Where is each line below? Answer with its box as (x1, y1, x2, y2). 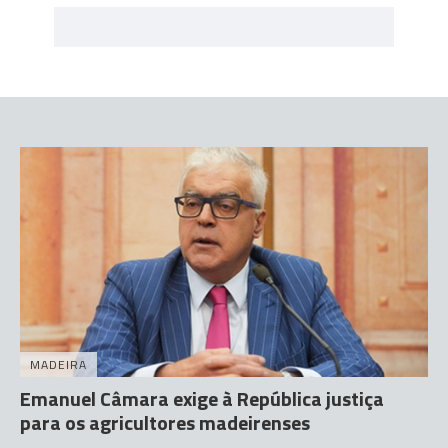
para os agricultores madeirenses (20, 406, 310, 438)
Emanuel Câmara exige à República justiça (20, 382, 384, 414)
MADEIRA (30, 354, 87, 374)
